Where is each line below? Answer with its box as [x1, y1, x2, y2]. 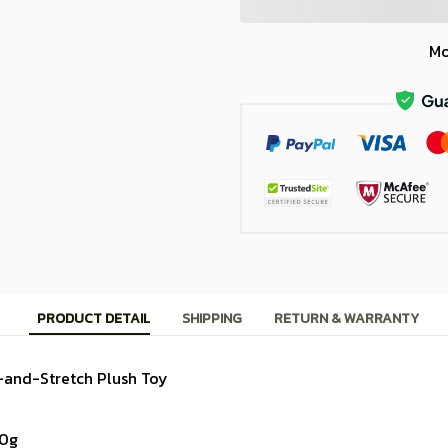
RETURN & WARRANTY [274, 308, 419, 330]
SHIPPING [182, 308, 242, 330]
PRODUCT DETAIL [37, 308, 150, 330]
